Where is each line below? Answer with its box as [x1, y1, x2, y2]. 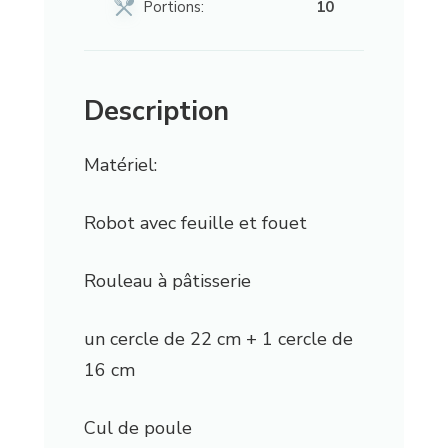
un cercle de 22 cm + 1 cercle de [83, 327, 353, 352]
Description [83, 93, 229, 131]
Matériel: [83, 153, 157, 178]
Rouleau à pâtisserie [83, 269, 251, 294]
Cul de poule [83, 416, 192, 441]
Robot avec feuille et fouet [83, 211, 307, 236]
